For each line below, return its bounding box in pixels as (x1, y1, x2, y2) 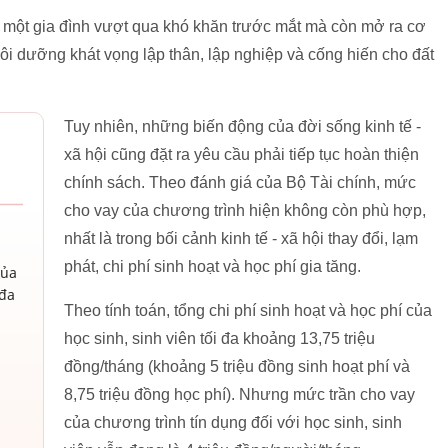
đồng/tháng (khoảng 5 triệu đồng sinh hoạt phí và (64, 358, 410, 376)
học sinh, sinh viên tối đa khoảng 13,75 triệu (64, 330, 375, 348)
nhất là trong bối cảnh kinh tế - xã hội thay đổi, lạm (64, 230, 418, 248)
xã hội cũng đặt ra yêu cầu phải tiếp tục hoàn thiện (64, 146, 419, 164)
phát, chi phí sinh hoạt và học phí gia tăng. (64, 258, 361, 276)
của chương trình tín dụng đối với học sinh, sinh (64, 414, 402, 432)
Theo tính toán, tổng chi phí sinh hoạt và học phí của (64, 302, 432, 320)
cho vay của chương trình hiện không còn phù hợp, (64, 202, 426, 220)
